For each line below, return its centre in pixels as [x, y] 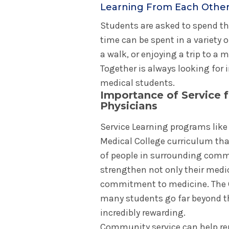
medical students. [138, 83]
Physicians [129, 106]
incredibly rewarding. [143, 213]
